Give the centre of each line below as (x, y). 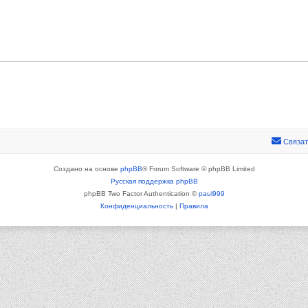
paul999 (211, 193)
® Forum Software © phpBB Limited (198, 168)
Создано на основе (87, 168)
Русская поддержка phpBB (154, 181)
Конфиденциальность (136, 206)
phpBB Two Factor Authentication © (141, 193)
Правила (194, 206)
